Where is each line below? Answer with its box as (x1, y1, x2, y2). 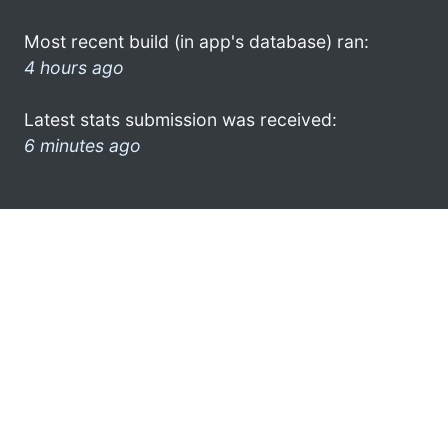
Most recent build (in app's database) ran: (24, 30, 369, 52)
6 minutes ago (24, 134, 141, 156)
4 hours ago (24, 56, 124, 78)
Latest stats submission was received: (24, 108, 337, 130)
